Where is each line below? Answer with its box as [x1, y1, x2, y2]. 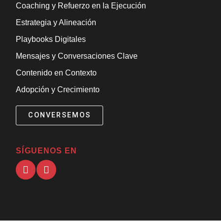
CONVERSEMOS [28, 110, 91, 119]
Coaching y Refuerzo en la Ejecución [16, 1, 147, 10]
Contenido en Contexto [16, 68, 97, 77]
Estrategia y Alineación [16, 18, 97, 27]
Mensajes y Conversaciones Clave [16, 51, 138, 60]
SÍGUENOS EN [16, 147, 77, 155]
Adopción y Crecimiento [16, 85, 100, 94]
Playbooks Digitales [16, 35, 86, 43]
